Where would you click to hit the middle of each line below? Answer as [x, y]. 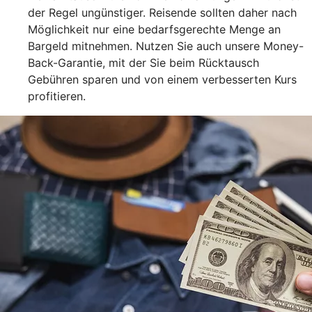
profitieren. [57, 96]
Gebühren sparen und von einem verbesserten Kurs [162, 80]
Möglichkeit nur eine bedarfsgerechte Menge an [154, 30]
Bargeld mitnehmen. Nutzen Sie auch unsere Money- [166, 46]
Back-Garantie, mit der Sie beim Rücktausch [143, 63]
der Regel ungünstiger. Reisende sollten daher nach [162, 13]
